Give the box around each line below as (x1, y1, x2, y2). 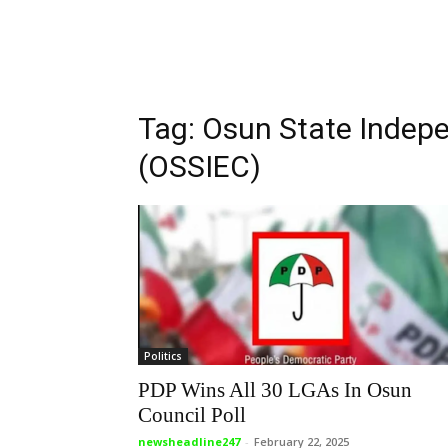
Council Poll (138, 403, 246, 427)
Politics (144, 349, 182, 363)
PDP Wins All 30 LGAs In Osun (138, 378, 412, 402)
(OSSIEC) (138, 149, 261, 184)
